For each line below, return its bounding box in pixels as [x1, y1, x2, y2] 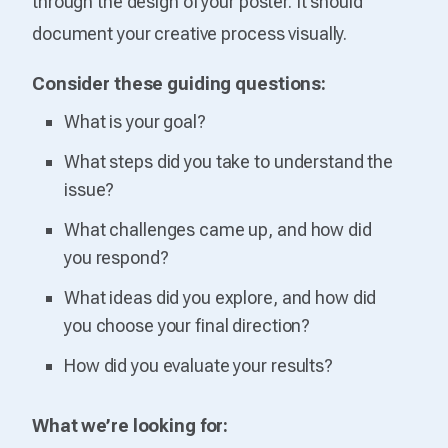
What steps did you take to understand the [64, 150, 394, 172]
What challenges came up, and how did [64, 218, 372, 240]
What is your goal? [64, 110, 206, 132]
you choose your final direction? [64, 314, 311, 336]
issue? [64, 178, 115, 200]
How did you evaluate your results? [64, 354, 333, 376]
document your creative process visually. [32, 22, 348, 44]
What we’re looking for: [32, 414, 229, 436]
